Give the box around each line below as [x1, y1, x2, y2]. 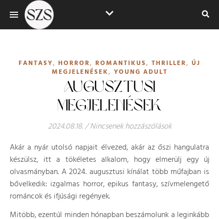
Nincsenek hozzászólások [89, 120, 172, 133]
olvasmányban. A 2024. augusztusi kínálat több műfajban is [10, 166, 209, 178]
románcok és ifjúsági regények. [10, 190, 110, 203]
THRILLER [152, 58, 186, 68]
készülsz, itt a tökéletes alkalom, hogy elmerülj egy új [10, 153, 209, 166]
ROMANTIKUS [95, 58, 146, 68]
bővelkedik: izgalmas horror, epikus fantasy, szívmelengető [10, 178, 209, 191]
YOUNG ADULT [113, 67, 168, 77]
